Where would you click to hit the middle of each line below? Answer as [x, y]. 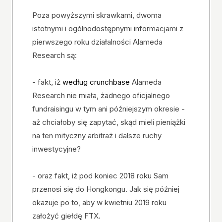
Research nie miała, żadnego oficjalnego [101, 96]
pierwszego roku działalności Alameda [97, 42]
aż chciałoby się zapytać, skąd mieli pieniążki [109, 122]
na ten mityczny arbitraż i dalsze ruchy [97, 136]
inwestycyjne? [56, 149]
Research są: [55, 55]
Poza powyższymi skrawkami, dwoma [97, 15]
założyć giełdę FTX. [66, 216]
